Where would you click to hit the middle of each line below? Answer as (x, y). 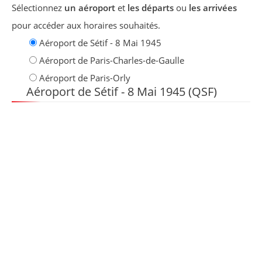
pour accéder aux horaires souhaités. (86, 25)
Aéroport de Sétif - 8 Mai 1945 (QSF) (120, 91)
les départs (151, 8)
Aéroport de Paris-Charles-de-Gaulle (112, 60)
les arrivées (213, 8)
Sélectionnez (38, 8)
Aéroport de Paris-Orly (85, 78)
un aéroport (90, 8)
